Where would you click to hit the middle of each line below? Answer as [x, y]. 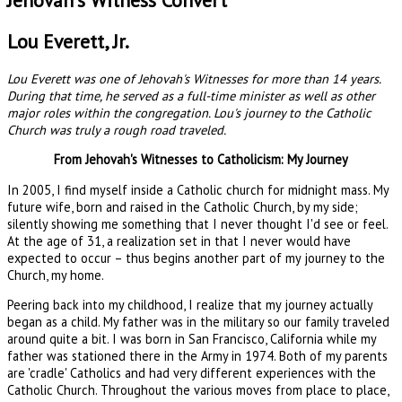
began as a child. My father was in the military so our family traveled [198, 322]
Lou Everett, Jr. [68, 42]
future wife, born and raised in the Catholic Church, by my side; [183, 206]
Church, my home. [56, 275]
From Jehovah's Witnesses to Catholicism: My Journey [201, 160]
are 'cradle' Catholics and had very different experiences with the [192, 373]
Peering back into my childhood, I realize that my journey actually [190, 305]
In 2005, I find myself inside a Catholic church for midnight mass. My [198, 189]
